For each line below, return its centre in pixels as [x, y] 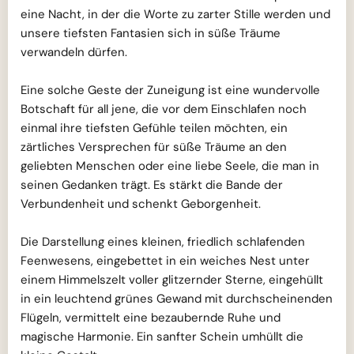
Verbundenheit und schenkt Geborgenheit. [141, 204]
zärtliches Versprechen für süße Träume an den [154, 147]
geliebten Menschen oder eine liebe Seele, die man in [170, 166]
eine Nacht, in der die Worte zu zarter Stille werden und [175, 15]
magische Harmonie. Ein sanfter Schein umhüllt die [162, 337]
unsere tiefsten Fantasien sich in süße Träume [151, 34]
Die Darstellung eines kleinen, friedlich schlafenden [163, 242]
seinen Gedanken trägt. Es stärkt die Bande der [152, 185]
